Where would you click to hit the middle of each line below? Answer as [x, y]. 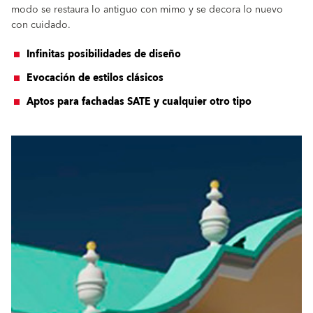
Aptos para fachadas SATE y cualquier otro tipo [139, 102]
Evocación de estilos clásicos [95, 78]
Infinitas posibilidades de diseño [104, 54]
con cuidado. [41, 25]
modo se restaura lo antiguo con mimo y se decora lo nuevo [147, 10]
